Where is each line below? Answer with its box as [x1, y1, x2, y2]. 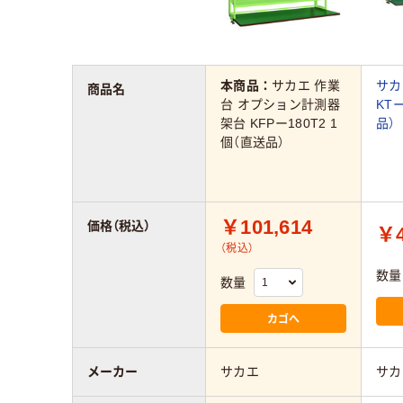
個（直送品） [220, 135, 285, 150]
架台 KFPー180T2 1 [220, 116, 337, 131]
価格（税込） [87, 218, 150, 233]
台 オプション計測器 [220, 97, 340, 112]
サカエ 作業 [272, 78, 340, 94]
